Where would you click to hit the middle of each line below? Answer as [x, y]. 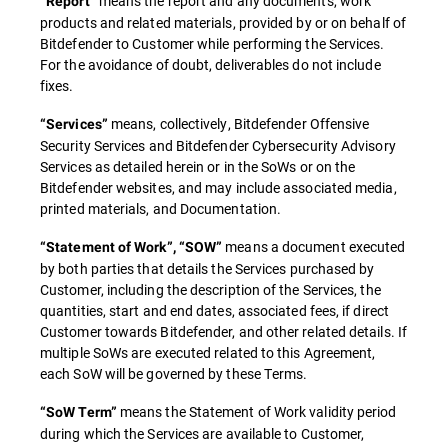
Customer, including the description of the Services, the [210, 289]
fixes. [57, 85]
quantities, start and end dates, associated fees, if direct [214, 310]
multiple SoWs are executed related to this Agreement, [208, 352]
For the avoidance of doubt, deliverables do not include [210, 64]
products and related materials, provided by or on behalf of [223, 22]
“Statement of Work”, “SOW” [131, 247]
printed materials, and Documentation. [161, 208]
